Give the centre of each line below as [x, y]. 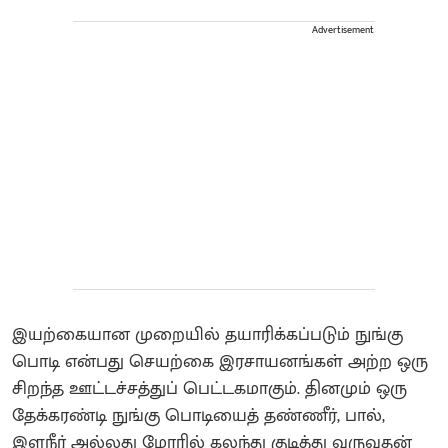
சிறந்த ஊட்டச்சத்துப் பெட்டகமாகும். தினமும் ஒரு [209, 388]
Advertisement [343, 29]
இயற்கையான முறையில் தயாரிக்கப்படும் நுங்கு [207, 334]
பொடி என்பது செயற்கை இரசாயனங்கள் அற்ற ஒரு [220, 361]
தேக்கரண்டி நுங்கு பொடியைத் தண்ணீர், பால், [198, 415]
